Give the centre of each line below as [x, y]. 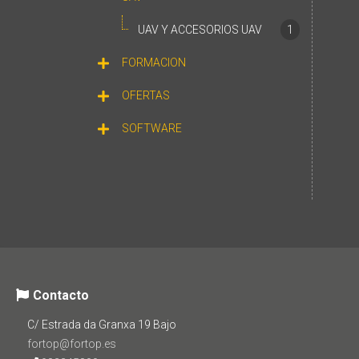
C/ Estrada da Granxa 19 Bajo [102, 325]
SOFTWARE [152, 128]
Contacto [61, 295]
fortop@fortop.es [72, 344]
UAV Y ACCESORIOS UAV [200, 30]
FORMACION [154, 63]
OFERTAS [146, 95]
